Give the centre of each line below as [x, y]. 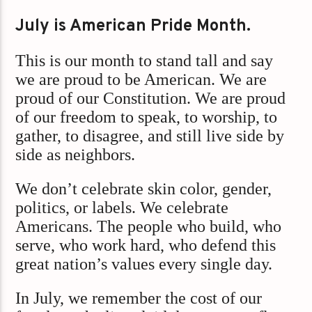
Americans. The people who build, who [149, 227]
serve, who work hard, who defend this [146, 245]
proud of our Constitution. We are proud [151, 98]
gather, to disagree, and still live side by [150, 135]
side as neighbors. [76, 154]
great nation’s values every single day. [144, 264]
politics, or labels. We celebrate [122, 208]
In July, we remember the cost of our [139, 298]
